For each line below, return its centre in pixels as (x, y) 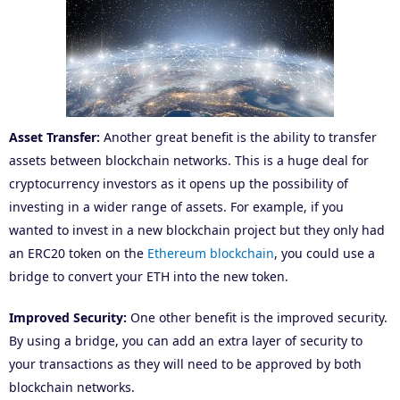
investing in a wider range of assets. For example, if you (176, 207)
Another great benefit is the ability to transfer (238, 137)
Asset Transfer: (54, 137)
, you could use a (325, 254)
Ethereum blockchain (211, 254)
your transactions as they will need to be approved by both (185, 364)
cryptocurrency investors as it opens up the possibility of (179, 184)
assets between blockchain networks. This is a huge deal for (189, 161)
